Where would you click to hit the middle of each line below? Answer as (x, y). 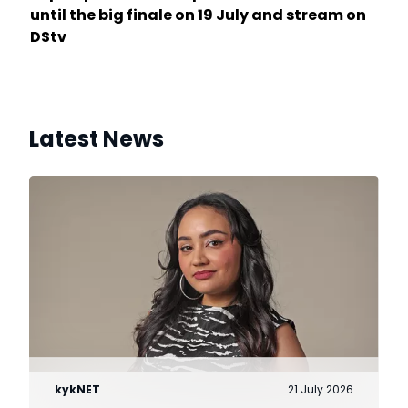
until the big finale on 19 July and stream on (198, 15)
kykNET (78, 389)
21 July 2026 (320, 389)
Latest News (97, 139)
